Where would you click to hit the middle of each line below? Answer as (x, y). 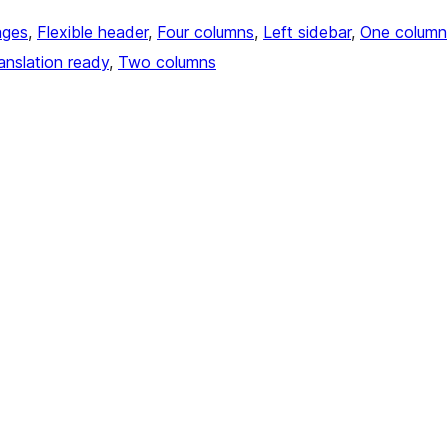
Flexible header (92, 32)
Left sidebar (307, 32)
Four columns (205, 32)
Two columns (167, 62)
